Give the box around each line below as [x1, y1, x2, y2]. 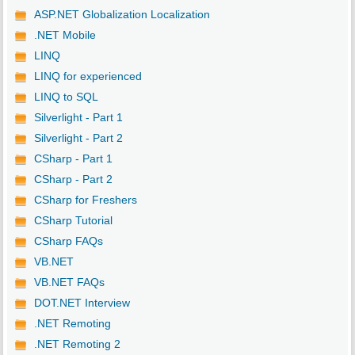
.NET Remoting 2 [33, 338, 120, 351]
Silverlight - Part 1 [33, 111, 123, 124]
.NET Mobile [33, 29, 96, 42]
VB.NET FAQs [33, 276, 105, 289]
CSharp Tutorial [33, 214, 113, 227]
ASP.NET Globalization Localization [33, 8, 210, 21]
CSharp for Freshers [33, 193, 137, 207]
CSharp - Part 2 [33, 173, 113, 186]
